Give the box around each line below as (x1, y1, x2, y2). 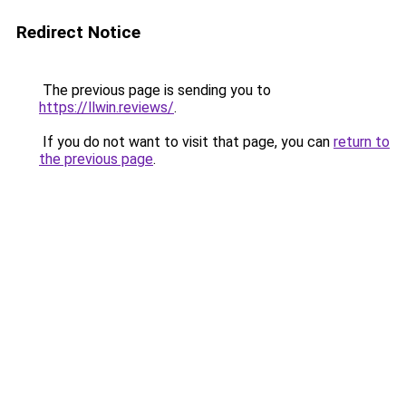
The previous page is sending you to (39, 82, 271, 99)
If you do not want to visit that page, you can (39, 133, 333, 150)
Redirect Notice (16, 22, 140, 43)
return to (333, 133, 390, 150)
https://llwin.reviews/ (39, 99, 174, 116)
